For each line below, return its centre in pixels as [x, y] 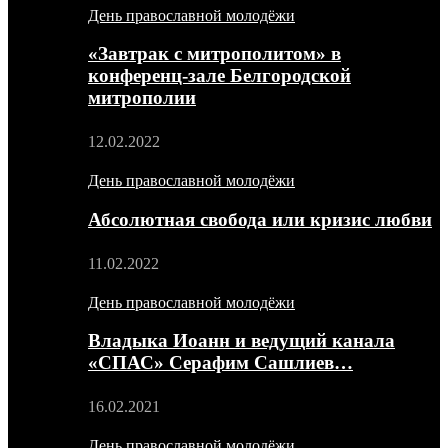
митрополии [142, 98]
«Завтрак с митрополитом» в [214, 54]
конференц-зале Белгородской [219, 76]
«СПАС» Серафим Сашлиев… [220, 363]
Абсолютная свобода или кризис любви [260, 219]
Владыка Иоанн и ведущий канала [241, 341]
